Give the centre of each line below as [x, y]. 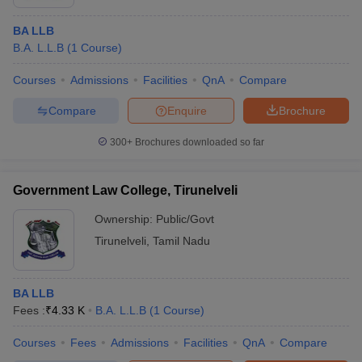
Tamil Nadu [181, 241]
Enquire [187, 110]
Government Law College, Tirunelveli [125, 190]
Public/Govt [185, 219]
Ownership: [125, 219]
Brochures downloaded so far [198, 142]
